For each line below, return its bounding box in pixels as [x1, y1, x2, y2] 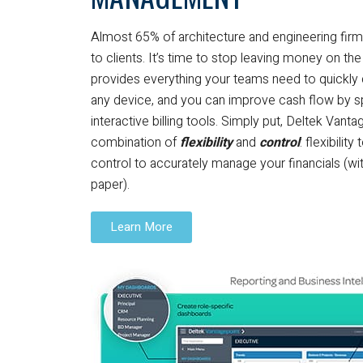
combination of [91, 133, 180, 152]
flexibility [180, 133, 233, 152]
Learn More [110, 218, 173, 236]
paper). [91, 175, 130, 194]
